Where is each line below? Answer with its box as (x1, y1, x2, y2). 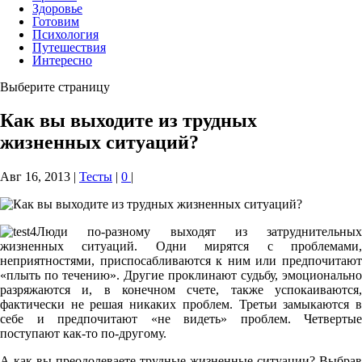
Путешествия (32, 40, 106, 54)
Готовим (32, 14, 79, 28)
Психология (32, 27, 99, 41)
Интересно (32, 53, 92, 67)
